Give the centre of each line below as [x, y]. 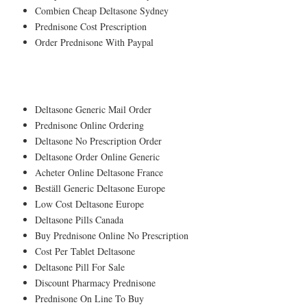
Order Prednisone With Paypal [94, 42]
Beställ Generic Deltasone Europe [100, 188]
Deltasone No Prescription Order [98, 140]
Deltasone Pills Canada [79, 219]
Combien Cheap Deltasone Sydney [102, 10]
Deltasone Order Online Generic [97, 156]
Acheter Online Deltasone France [99, 172]
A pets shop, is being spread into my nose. [169, 78]
